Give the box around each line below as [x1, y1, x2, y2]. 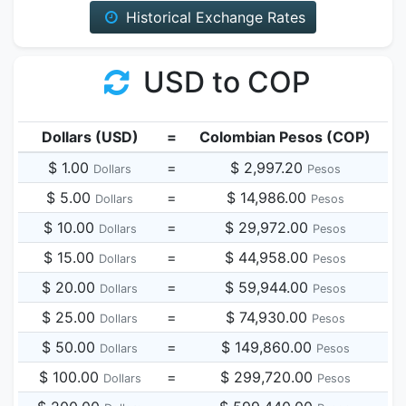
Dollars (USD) [41, 128, 139, 146]
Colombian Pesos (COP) [199, 128, 371, 146]
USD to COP [136, 64, 311, 100]
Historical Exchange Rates [121, 8, 305, 26]
